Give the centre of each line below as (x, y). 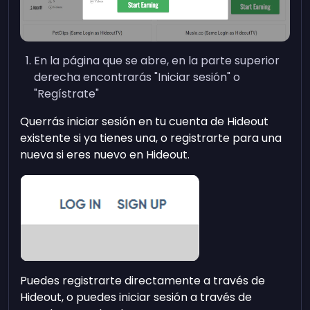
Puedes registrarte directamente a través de (143, 280)
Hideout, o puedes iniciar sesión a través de (136, 297)
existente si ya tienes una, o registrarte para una (151, 138)
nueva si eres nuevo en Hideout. (105, 154)
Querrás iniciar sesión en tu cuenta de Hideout (145, 121)
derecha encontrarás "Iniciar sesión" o (137, 77)
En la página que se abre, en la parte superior (157, 60)
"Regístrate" (67, 93)
